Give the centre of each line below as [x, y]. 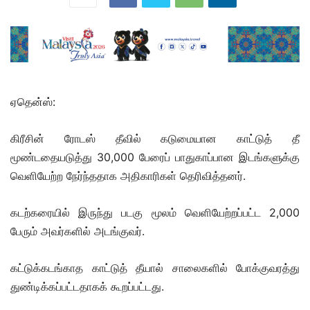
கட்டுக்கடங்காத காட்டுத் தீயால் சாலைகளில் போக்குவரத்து [155, 267]
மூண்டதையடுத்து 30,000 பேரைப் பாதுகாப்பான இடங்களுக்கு [155, 157]
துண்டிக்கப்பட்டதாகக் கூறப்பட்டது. [87, 286]
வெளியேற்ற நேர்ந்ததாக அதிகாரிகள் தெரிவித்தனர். [128, 175]
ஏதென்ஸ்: [33, 101]
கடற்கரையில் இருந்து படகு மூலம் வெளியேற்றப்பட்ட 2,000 [155, 212]
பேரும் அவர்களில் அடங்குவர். [77, 231]
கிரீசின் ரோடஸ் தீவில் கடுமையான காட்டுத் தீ [155, 138]
